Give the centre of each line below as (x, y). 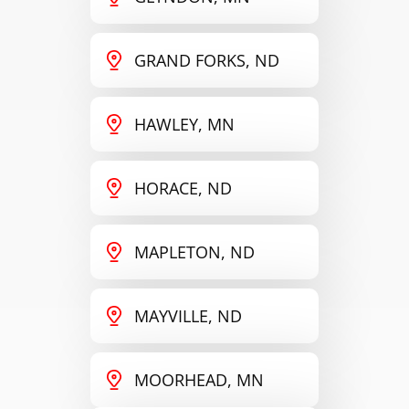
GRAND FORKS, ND (206, 60)
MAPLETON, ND (194, 252)
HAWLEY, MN (184, 124)
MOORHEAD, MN (199, 379)
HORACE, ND (183, 188)
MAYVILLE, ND (188, 315)
